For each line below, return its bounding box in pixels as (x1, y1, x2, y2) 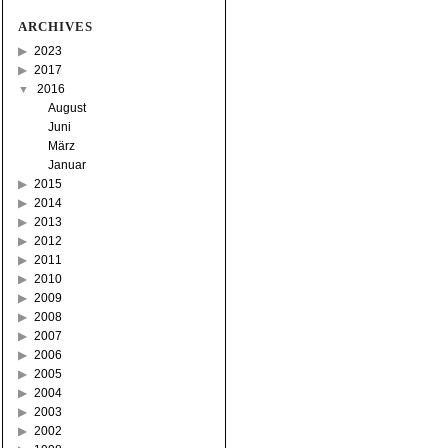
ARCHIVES (17, 19, 93, 34)
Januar (47, 158, 86, 172)
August (47, 101, 86, 115)
